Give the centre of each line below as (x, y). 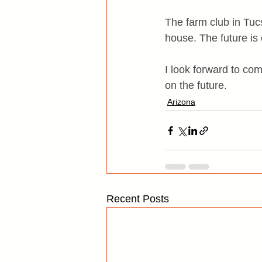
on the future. (196, 85)
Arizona (181, 102)
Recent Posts (138, 199)
